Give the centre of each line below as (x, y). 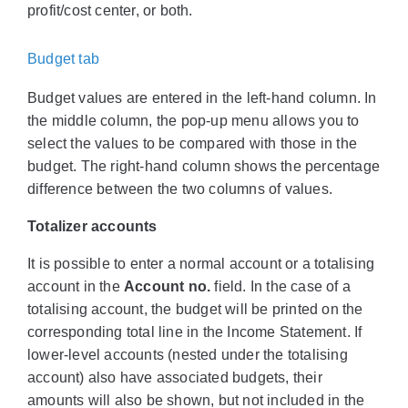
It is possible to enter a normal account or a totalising (201, 264)
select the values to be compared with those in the (192, 143)
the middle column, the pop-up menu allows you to (194, 121)
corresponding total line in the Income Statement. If (195, 332)
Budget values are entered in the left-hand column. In (202, 98)
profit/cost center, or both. (110, 10)
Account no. (168, 286)
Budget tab (63, 59)
